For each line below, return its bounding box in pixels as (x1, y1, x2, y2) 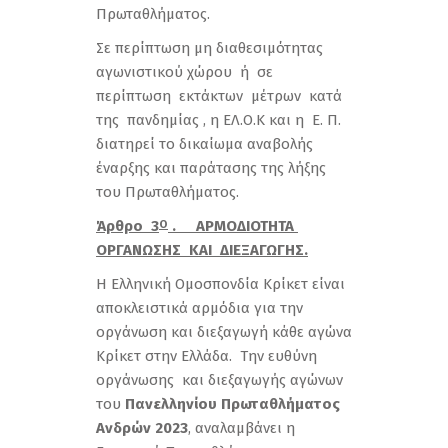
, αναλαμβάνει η (188, 419, 295, 437)
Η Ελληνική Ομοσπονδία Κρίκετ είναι (96, 275, 345, 293)
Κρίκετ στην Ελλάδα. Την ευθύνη (96, 347, 317, 365)
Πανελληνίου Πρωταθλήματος (125, 395, 340, 413)
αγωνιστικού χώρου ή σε (96, 63, 277, 81)
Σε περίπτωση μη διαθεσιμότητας (96, 39, 323, 57)
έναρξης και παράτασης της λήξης (96, 159, 330, 177)
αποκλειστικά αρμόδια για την (96, 299, 303, 317)
